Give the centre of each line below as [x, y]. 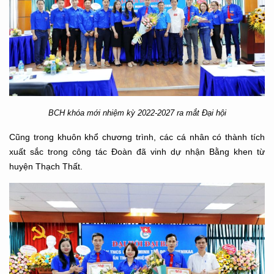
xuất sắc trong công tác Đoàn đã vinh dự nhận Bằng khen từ [137, 151]
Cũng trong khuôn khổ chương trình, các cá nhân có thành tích [137, 137]
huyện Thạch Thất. [46, 166]
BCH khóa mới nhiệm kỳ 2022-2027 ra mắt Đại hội [137, 113]
